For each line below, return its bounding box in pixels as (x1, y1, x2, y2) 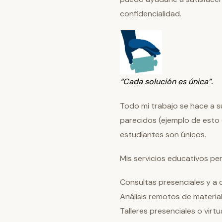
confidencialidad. (120, 8, 181, 19)
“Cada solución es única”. (120, 76, 213, 87)
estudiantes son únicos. (120, 129, 206, 140)
